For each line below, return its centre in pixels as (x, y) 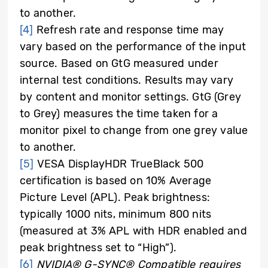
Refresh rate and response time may (129, 30)
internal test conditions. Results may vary (127, 80)
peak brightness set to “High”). (98, 247)
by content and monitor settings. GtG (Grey (131, 97)
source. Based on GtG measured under (119, 63)
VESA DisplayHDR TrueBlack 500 (119, 164)
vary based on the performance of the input (133, 46)
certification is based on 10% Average (116, 180)
